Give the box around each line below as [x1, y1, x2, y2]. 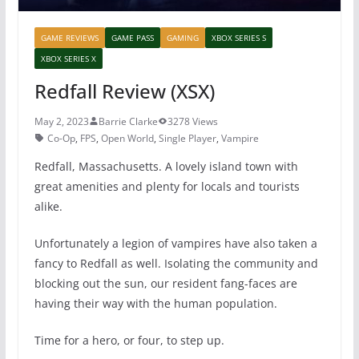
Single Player [158, 131, 216, 145]
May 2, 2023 [34, 114, 89, 128]
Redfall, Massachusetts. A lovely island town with [34, 158, 298, 174]
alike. [34, 198, 63, 214]
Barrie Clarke [98, 114, 158, 128]
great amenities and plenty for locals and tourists [34, 178, 300, 194]
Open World [100, 131, 154, 145]
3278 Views [167, 114, 218, 128]
